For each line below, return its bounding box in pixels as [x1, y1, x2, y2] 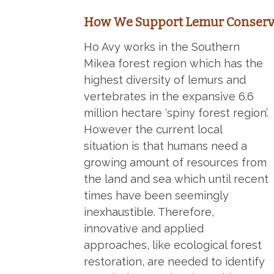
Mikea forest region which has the [84, 57, 263, 70]
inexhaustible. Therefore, [84, 206, 214, 219]
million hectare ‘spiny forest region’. [84, 106, 268, 120]
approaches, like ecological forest [84, 239, 262, 252]
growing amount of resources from [84, 156, 267, 169]
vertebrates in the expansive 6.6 [84, 90, 254, 103]
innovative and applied [84, 222, 204, 235]
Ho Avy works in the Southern [84, 40, 240, 54]
